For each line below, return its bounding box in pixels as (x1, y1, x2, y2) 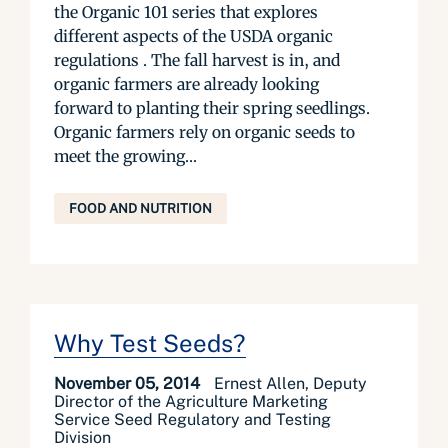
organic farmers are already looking (54, 74, 319, 94)
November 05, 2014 (54, 374, 204, 393)
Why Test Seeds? (54, 329, 246, 357)
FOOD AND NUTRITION (69, 201, 212, 216)
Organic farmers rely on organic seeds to (54, 122, 355, 142)
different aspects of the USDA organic (54, 26, 333, 46)
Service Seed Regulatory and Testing (54, 410, 331, 429)
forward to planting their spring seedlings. (54, 98, 370, 118)
